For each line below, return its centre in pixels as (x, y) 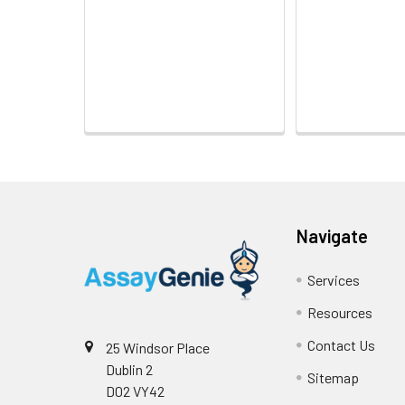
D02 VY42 (135, 391)
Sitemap (334, 377)
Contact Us (342, 344)
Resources (340, 312)
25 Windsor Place (158, 347)
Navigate (333, 235)
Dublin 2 (129, 369)
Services (334, 279)
